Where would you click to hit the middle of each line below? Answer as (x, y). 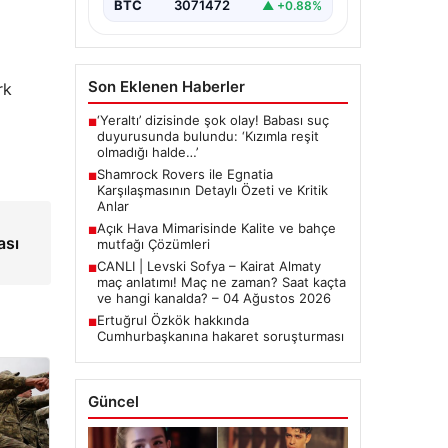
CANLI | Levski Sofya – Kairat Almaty (208, 266)
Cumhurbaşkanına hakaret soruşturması (220, 336)
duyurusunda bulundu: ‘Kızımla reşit (207, 136)
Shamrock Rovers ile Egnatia (184, 174)
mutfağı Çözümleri (153, 244)
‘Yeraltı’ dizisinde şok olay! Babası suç (212, 120)
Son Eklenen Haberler (166, 87)
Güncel (113, 402)
